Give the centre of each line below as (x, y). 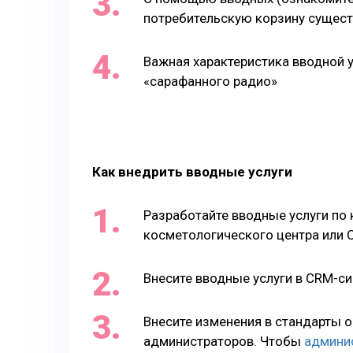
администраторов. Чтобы (224, 341)
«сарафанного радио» (210, 81)
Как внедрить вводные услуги (192, 172)
